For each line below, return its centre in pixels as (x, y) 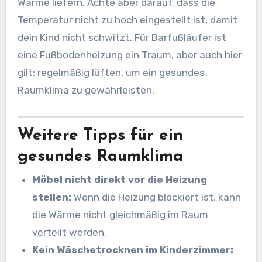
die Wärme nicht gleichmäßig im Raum (120, 215)
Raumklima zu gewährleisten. (86, 90)
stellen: (52, 197)
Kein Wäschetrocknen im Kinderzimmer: (133, 250)
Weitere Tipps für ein (100, 135)
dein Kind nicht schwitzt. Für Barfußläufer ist (122, 38)
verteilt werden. (70, 232)
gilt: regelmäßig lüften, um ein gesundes (111, 73)
